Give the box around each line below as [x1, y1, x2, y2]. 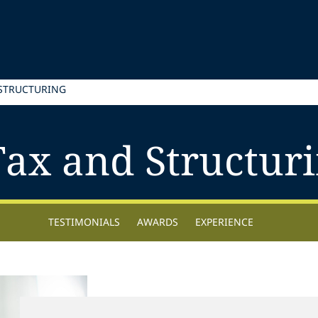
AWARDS [136, 214, 178, 229]
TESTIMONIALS [48, 214, 120, 229]
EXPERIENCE [194, 214, 253, 229]
